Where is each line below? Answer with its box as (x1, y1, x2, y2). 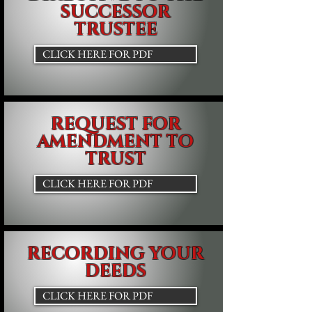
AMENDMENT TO (38, 130, 194, 153)
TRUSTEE (74, 18, 157, 41)
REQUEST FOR (50, 113, 181, 136)
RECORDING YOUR (27, 242, 204, 265)
